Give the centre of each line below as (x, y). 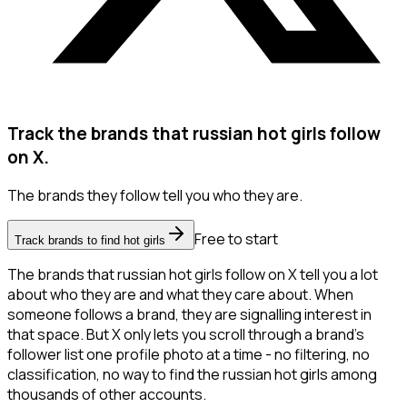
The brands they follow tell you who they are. (155, 196)
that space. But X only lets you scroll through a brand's (186, 335)
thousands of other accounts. (107, 395)
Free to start (236, 239)
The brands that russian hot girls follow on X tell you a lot (193, 275)
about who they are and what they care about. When (180, 295)
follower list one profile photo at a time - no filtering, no (189, 355)
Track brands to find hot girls (90, 241)
